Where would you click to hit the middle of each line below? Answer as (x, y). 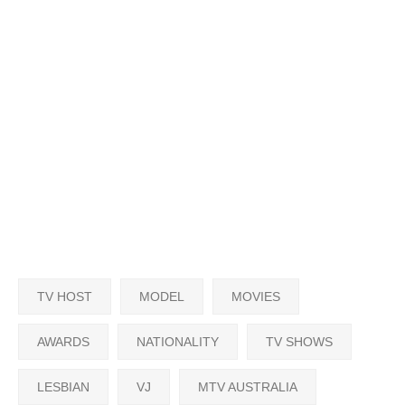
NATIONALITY (178, 342)
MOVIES (256, 297)
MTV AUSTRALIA (248, 387)
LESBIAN (63, 387)
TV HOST (65, 297)
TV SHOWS (299, 342)
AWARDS (63, 342)
